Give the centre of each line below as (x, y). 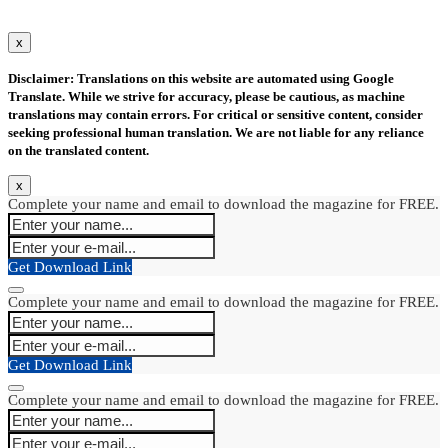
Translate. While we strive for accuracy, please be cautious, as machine (206, 96)
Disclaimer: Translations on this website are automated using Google (201, 78)
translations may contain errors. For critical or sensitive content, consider (215, 114)
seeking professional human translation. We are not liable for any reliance (216, 132)
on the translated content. (78, 150)
